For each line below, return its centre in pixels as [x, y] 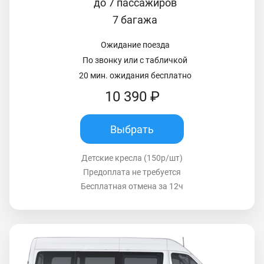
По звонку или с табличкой [135, 60]
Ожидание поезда [135, 45]
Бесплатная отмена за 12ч [132, 187]
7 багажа [135, 20]
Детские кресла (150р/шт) [132, 158]
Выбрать [132, 129]
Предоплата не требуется [132, 172]
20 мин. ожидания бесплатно [135, 76]
